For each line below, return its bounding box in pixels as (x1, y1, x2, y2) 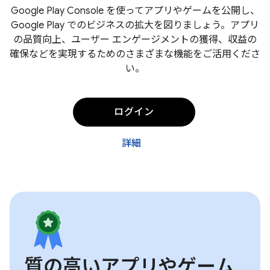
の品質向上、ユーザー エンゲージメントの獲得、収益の (13, 34, 257, 46)
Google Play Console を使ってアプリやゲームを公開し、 (10, 5, 260, 17)
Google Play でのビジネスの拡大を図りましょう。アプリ (11, 19, 259, 31)
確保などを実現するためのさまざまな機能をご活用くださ (10, 48, 260, 60)
